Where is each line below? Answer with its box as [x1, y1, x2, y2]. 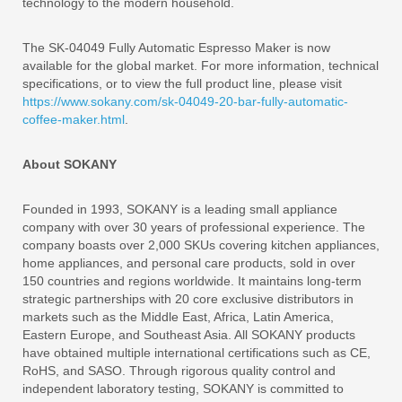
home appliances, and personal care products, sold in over [22, 256, 355, 270]
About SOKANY [22, 157, 117, 171]
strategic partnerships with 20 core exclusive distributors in [22, 292, 354, 306]
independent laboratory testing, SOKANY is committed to [22, 381, 344, 396]
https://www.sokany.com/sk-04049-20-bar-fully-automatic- [22, 94, 348, 109]
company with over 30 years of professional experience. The [22, 220, 365, 234]
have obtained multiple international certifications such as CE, [22, 345, 371, 360]
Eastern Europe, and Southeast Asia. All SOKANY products [22, 328, 355, 342]
